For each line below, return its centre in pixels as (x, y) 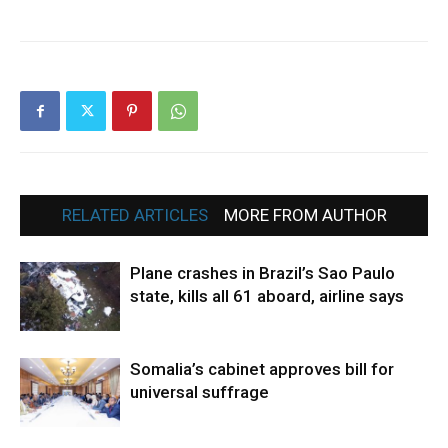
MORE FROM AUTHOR (305, 214)
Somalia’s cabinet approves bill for (262, 368)
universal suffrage (199, 391)
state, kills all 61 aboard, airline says (267, 295)
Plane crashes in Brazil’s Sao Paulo (262, 272)
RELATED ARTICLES (134, 214)
